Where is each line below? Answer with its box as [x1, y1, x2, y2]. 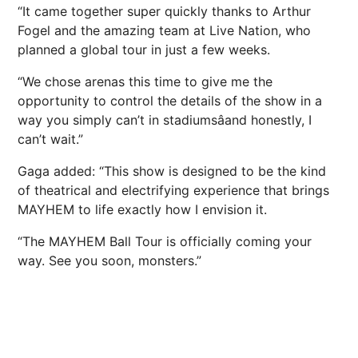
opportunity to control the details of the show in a [18, 92, 322, 109]
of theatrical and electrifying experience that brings [18, 181, 329, 198]
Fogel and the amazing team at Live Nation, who [18, 22, 311, 38]
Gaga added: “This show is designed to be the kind [18, 162, 326, 179]
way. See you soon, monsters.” [18, 252, 201, 268]
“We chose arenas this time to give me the [18, 73, 272, 89]
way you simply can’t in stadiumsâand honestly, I [18, 111, 312, 128]
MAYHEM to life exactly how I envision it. [18, 201, 267, 217]
